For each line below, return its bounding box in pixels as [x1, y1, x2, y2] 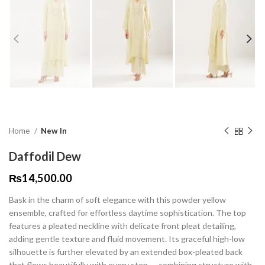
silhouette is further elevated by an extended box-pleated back [9, 247, 243, 257]
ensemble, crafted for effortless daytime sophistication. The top [9, 208, 246, 218]
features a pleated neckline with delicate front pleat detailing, [9, 221, 236, 231]
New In [41, 126, 67, 136]
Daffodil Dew [9, 149, 81, 164]
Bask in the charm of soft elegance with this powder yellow [9, 195, 226, 205]
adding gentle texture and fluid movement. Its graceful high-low [9, 234, 245, 244]
